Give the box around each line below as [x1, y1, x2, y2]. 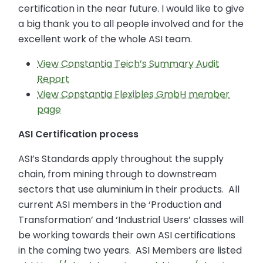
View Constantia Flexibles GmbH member [37, 87, 230, 101]
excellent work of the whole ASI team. [18, 32, 193, 46]
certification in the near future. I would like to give [18, 1, 245, 15]
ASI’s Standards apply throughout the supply [18, 151, 224, 166]
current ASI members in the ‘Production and [18, 197, 222, 211]
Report [37, 72, 70, 86]
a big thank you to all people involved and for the [18, 16, 244, 31]
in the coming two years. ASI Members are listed [18, 243, 242, 257]
